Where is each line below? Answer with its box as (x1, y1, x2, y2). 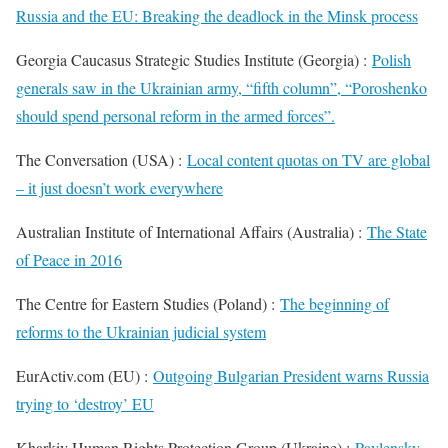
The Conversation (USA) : (16, 149, 187, 170)
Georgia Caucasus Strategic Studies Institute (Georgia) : (16, 49, 372, 70)
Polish (372, 49, 411, 70)
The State (367, 221, 427, 242)
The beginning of (280, 293, 389, 314)
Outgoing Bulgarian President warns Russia (153, 365, 429, 386)
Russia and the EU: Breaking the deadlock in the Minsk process (16, 5, 418, 26)
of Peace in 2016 (16, 249, 122, 270)
